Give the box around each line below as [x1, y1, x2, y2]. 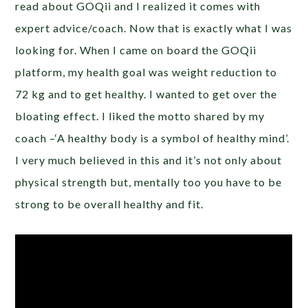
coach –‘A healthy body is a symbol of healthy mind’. [15, 131, 290, 145]
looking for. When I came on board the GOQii [15, 43, 257, 57]
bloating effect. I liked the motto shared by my [15, 109, 265, 123]
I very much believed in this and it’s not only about [15, 153, 283, 167]
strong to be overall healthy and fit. [15, 197, 204, 211]
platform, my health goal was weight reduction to [15, 65, 278, 79]
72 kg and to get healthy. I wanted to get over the [15, 87, 278, 101]
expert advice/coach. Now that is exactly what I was [15, 21, 293, 35]
